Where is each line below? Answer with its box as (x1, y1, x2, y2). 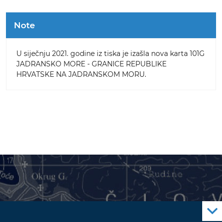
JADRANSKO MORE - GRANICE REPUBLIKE (16, 59, 166, 68)
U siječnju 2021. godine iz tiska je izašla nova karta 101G (16, 49, 205, 58)
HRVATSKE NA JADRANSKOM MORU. (16, 70, 148, 79)
